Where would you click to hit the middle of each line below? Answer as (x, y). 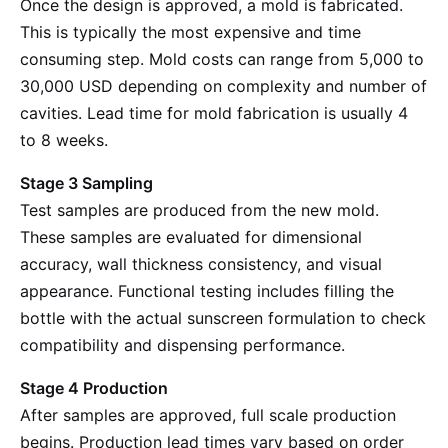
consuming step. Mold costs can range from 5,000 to (222, 59)
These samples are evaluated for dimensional (191, 237)
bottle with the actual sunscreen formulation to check (223, 318)
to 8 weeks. (64, 140)
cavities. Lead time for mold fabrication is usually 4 (214, 113)
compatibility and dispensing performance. (182, 345)
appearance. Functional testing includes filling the (207, 291)
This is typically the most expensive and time (190, 32)
